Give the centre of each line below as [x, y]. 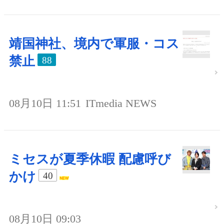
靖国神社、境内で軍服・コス [94, 44]
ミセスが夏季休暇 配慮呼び [90, 159]
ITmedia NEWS [121, 103]
